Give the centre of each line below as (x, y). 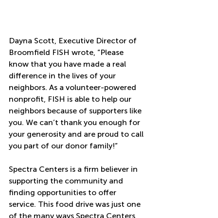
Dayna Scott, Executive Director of (74, 41)
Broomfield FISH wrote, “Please (67, 53)
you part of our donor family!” (63, 146)
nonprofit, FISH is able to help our (71, 99)
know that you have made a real (68, 64)
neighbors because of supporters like (76, 111)
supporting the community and (67, 181)
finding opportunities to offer (64, 193)
